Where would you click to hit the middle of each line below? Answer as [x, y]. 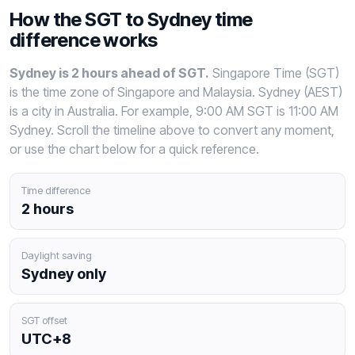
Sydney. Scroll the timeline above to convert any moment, [172, 130]
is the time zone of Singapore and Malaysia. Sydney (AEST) [176, 92]
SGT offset [44, 320]
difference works [84, 40]
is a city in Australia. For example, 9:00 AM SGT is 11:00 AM [174, 111]
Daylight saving [57, 255]
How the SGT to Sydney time [131, 19]
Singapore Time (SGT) [274, 73]
